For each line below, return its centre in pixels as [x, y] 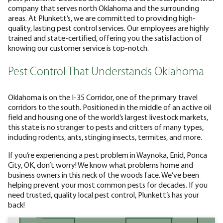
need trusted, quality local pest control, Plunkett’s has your [104, 194]
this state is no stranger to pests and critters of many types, [106, 127]
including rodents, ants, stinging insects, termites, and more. [105, 137]
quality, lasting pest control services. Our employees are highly [109, 28]
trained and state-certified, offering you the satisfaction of [105, 38]
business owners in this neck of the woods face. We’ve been [104, 174]
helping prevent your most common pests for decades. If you [108, 184]
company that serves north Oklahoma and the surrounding [104, 8]
